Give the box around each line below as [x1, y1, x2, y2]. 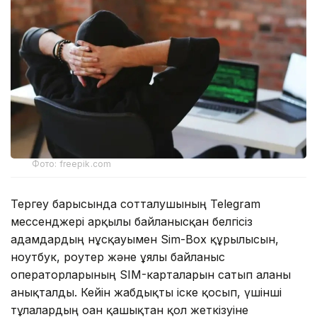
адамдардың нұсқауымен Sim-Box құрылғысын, [11, 232, 279, 247]
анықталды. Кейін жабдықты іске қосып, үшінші [11, 285, 282, 300]
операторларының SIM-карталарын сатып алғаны [11, 267, 291, 282]
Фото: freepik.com [32, 158, 112, 170]
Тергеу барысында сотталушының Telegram [11, 197, 260, 212]
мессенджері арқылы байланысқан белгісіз [11, 214, 253, 229]
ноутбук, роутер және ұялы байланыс [11, 250, 225, 265]
